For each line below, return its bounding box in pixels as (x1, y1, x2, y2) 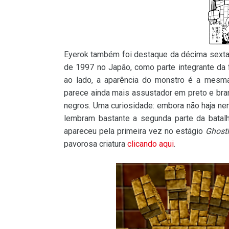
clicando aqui (127, 139, 174, 149)
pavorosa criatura (64, 139, 127, 149)
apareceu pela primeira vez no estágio (64, 126, 205, 136)
